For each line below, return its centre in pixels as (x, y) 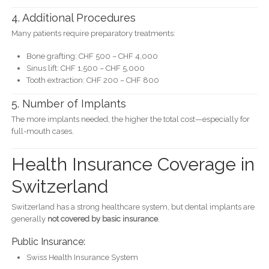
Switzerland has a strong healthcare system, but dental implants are (133, 207)
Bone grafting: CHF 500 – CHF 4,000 (92, 56)
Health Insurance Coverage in (133, 164)
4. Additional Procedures (73, 17)
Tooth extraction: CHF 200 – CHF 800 (92, 80)
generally (29, 219)
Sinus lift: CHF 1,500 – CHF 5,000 (85, 68)
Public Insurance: (48, 241)
